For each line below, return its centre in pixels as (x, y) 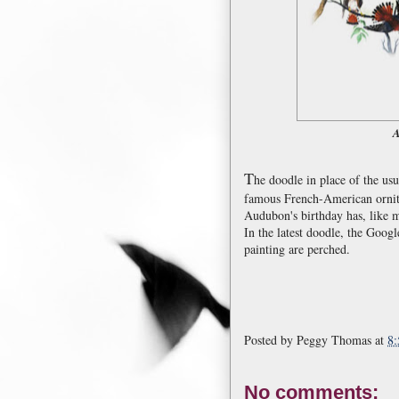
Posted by (270, 340)
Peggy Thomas (334, 340)
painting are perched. (297, 249)
